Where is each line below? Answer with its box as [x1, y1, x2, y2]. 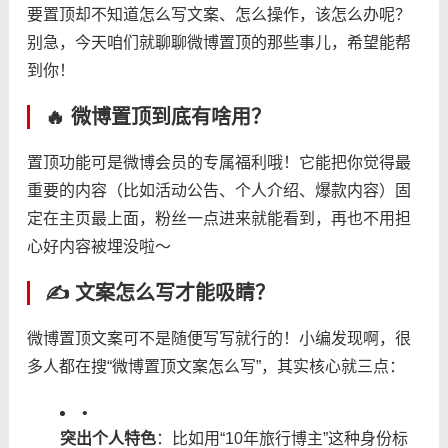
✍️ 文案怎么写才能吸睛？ [44, 281, 275, 304]
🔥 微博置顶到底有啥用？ [44, 105, 271, 128]
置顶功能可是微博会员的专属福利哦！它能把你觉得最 [26, 153, 411, 171]
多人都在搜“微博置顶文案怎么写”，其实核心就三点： [26, 357, 405, 375]
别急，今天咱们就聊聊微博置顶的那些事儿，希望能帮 [26, 33, 411, 51]
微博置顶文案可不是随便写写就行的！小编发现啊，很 [26, 329, 411, 347]
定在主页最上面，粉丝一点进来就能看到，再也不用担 [26, 209, 411, 227]
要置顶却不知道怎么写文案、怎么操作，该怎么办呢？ [26, 5, 411, 23]
